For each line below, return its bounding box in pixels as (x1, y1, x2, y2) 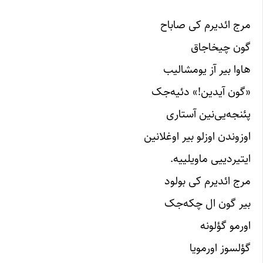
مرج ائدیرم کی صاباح (160, 15, 251, 33)
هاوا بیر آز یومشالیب (163, 60, 251, 78)
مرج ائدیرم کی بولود (164, 171, 251, 190)
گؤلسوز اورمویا (190, 238, 251, 257)
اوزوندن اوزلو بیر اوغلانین (144, 127, 251, 145)
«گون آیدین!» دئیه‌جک (151, 82, 251, 100)
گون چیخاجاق (191, 38, 251, 56)
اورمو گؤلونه (200, 216, 251, 234)
